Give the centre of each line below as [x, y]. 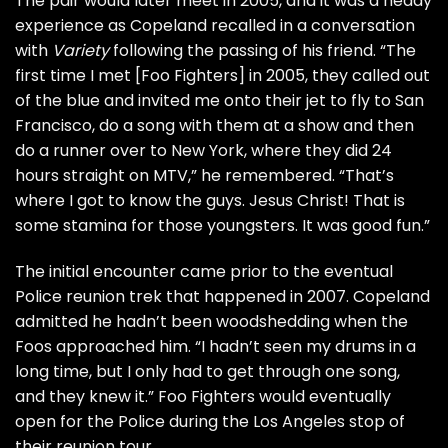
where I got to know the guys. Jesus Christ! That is [210, 201]
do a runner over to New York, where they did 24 [203, 151]
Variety [80, 51]
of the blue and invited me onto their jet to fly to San [219, 101]
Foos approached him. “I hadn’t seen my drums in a [215, 347]
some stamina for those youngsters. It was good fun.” [222, 226]
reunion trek [114, 297]
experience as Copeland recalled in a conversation [215, 26]
